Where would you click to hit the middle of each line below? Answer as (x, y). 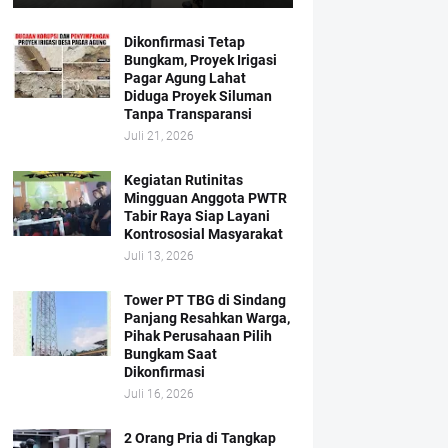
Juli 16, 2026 (158, 394)
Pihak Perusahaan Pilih (197, 336)
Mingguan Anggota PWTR (205, 198)
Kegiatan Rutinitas (183, 180)
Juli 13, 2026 (158, 256)
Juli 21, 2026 (158, 136)
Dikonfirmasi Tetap (184, 42)
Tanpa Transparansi (187, 114)
